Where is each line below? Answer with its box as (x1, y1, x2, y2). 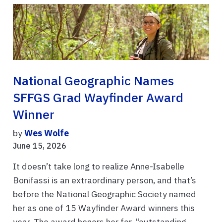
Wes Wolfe (24, 127, 69, 139)
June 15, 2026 (13, 141, 66, 151)
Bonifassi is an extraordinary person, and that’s (13, 174, 196, 186)
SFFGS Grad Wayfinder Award (13, 90, 183, 106)
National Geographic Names (13, 73, 174, 89)
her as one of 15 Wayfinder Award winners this (13, 202, 195, 214)
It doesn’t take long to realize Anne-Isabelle (13, 161, 184, 172)
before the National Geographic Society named (13, 188, 196, 200)
